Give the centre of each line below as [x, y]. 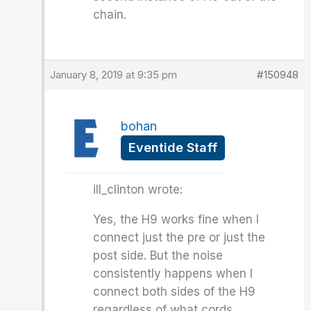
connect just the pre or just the [179, 237]
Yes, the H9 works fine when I [176, 219]
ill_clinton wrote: [138, 190]
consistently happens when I [173, 274]
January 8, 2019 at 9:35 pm [114, 75]
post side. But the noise [158, 255]
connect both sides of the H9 [175, 292]
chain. [110, 15]
